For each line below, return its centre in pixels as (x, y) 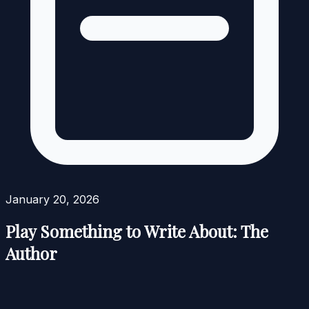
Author (31, 253)
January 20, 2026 (52, 200)
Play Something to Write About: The (137, 231)
